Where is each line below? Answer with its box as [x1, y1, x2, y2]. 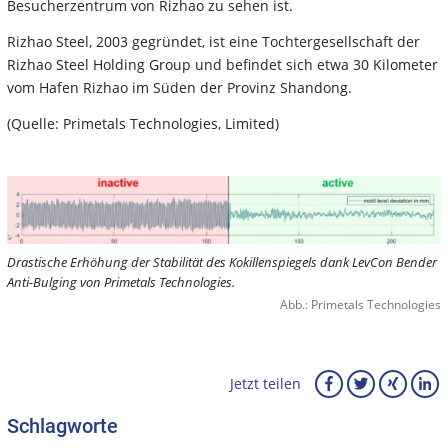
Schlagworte [7, 413, 118, 438]
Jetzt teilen [230, 374, 301, 394]
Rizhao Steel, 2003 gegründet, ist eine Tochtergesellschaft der [7, 32, 420, 52]
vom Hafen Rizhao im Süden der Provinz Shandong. [7, 78, 352, 98]
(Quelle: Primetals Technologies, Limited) [7, 114, 279, 134]
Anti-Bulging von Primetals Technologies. [7, 272, 235, 291]
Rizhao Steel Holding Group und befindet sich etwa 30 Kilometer [7, 55, 438, 75]
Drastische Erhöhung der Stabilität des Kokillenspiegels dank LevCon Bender [7, 252, 437, 271]
